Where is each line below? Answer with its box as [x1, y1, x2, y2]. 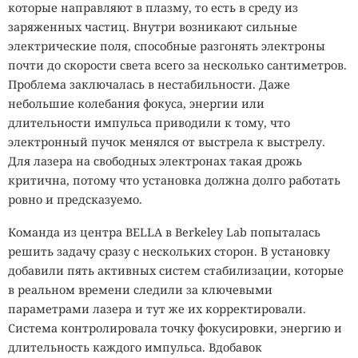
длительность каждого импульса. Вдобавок [8, 340, 262, 356]
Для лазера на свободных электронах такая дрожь [8, 153, 302, 169]
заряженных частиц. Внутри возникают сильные [8, 19, 297, 35]
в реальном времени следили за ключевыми [8, 282, 272, 298]
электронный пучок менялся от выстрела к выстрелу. [8, 134, 325, 150]
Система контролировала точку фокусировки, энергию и [8, 320, 342, 336]
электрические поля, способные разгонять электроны [8, 38, 325, 54]
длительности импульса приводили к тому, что [8, 115, 290, 131]
